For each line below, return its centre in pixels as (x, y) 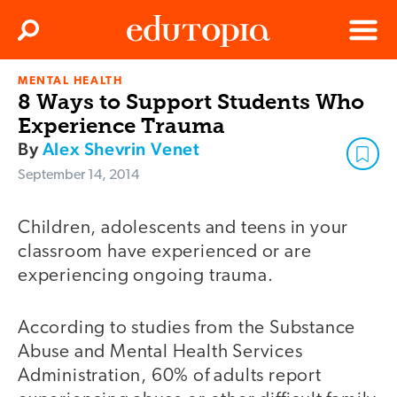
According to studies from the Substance (187, 328)
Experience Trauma (121, 126)
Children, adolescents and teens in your (183, 229)
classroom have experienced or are (165, 253)
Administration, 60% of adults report (170, 376)
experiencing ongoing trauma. (148, 276)
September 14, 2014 (78, 176)
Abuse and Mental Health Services (160, 352)
